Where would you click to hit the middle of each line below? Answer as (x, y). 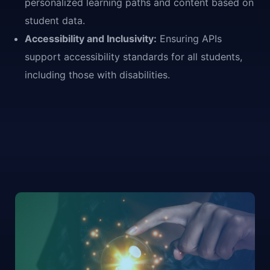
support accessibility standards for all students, (133, 56)
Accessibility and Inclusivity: (91, 38)
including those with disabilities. (97, 74)
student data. (55, 20)
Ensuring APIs (189, 38)
